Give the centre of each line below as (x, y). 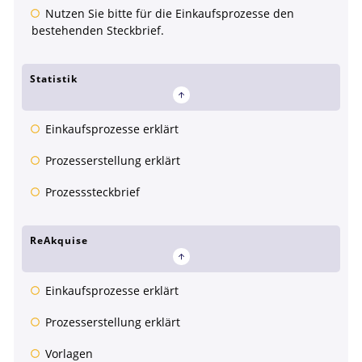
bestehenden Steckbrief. (98, 31)
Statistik (54, 79)
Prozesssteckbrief (93, 192)
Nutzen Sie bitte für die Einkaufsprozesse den (170, 14)
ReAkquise (59, 241)
